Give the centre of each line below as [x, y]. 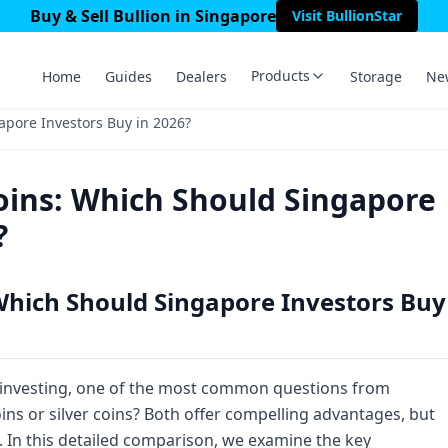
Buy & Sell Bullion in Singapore [153, 16]
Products [280, 75]
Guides [128, 76]
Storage [376, 76]
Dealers [201, 76]
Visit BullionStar [347, 15]
